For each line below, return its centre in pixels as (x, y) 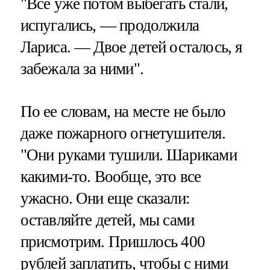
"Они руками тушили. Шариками (128, 155)
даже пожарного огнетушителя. (123, 133)
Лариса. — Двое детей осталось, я (131, 47)
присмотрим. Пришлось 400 (113, 241)
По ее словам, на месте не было (123, 111)
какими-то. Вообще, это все (111, 176)
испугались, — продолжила (110, 25)
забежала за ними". (82, 68)
